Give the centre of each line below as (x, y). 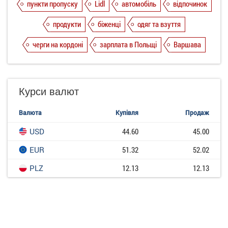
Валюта (30, 113)
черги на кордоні (58, 45)
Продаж (197, 113)
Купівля (127, 113)
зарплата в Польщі (128, 45)
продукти (67, 24)
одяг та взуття (159, 24)
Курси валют (49, 91)
